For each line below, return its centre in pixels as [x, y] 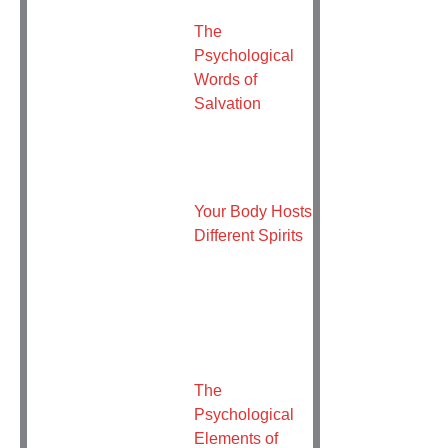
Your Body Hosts [252, 210]
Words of [225, 79]
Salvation [227, 103]
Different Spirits [248, 234]
